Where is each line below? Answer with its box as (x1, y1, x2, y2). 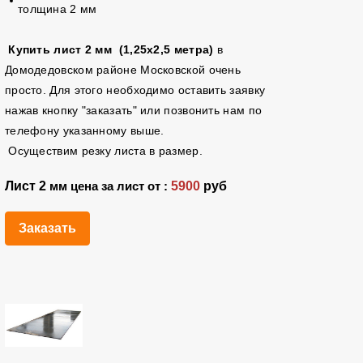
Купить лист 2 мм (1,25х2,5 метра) (8, 43, 214, 56)
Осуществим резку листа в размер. (4, 144, 203, 157)
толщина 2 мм (17, 2, 97, 15)
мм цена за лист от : (49, 180, 168, 193)
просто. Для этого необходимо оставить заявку (4, 83, 266, 96)
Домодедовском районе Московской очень (4, 63, 241, 76)
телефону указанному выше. (4, 124, 172, 137)
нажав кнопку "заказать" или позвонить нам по (4, 104, 263, 117)
